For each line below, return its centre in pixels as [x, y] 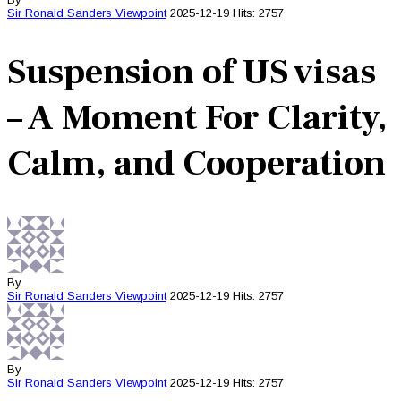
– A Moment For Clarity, [197, 118]
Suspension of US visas [192, 72]
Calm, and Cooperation [196, 163]
